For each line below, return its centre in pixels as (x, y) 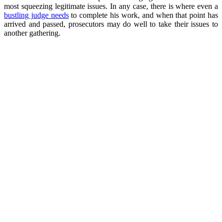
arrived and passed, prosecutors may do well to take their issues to (111, 24)
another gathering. (32, 33)
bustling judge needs (36, 15)
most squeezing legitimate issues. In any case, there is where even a (111, 6)
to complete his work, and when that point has (143, 15)
